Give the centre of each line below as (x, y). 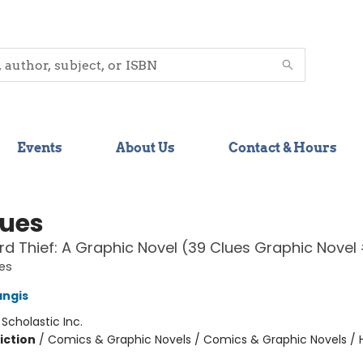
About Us (145, 148)
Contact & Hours (283, 148)
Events (40, 148)
